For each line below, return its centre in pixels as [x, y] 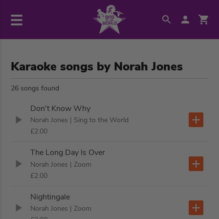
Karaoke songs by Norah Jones [97, 66]
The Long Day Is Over [68, 153]
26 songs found [35, 88]
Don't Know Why [61, 109]
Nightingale [50, 197]
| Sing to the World [99, 120]
